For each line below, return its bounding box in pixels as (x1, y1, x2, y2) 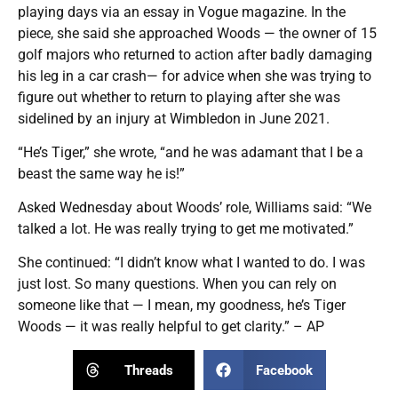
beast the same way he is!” (18, 165, 185, 183)
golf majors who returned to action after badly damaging (18, 46, 372, 64)
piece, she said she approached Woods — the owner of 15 (18, 25, 377, 43)
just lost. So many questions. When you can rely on (18, 275, 337, 293)
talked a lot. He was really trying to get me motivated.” (18, 220, 354, 238)
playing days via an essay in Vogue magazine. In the (18, 4, 346, 21)
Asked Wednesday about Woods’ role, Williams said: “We (18, 199, 371, 217)
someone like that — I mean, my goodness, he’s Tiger (18, 297, 346, 314)
